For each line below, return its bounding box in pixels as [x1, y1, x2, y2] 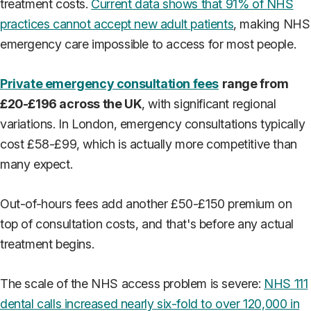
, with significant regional [142, 96, 276, 112]
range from [221, 76, 289, 92]
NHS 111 [264, 276, 308, 292]
